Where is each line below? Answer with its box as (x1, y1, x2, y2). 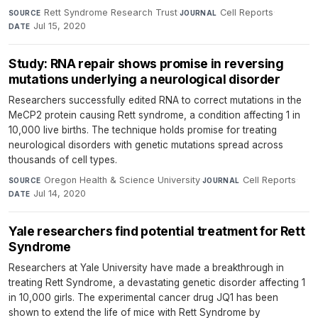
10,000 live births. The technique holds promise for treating (9, 124, 277, 136)
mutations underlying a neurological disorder (9, 72, 280, 87)
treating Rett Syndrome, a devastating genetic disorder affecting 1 (9, 277, 305, 289)
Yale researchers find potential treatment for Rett (9, 224, 305, 239)
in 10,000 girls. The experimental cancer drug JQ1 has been (9, 292, 278, 304)
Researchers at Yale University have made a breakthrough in (9, 262, 284, 274)
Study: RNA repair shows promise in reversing (9, 56, 284, 72)
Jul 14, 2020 (33, 188, 87, 199)
